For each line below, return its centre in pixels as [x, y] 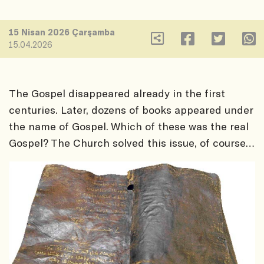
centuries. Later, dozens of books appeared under [131, 110]
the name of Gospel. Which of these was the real [129, 126]
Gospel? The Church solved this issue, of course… [132, 143]
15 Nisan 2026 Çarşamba [62, 32]
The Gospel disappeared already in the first [117, 93]
